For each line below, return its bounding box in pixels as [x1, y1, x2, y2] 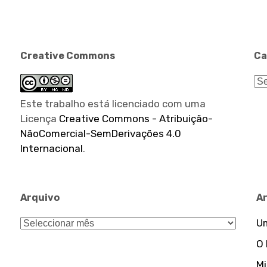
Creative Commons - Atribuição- [59, 113, 213, 125]
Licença [20, 113, 60, 125]
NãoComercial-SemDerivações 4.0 [20, 128, 182, 139]
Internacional [20, 142, 83, 154]
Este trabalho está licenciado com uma [20, 98, 206, 110]
